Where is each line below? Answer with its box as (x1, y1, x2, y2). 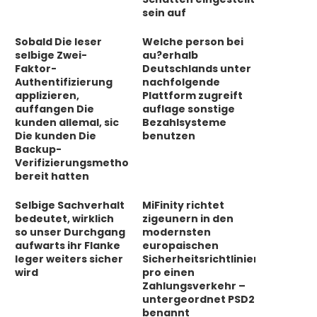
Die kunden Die (15, 129, 96, 143)
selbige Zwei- (15, 48, 87, 62)
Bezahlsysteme (142, 115, 227, 129)
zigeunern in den (142, 212, 234, 226)
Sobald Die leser (15, 35, 102, 49)
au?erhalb (142, 48, 199, 62)
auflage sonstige (142, 102, 236, 116)
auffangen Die (15, 102, 94, 116)
